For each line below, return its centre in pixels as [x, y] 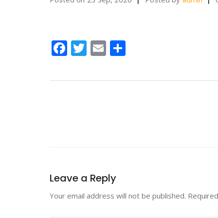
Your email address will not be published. [118, 196]
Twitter [113, 48]
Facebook [101, 48]
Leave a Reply [83, 178]
